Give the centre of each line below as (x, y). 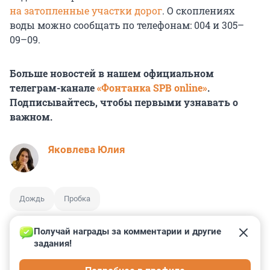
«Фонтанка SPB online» (152, 87)
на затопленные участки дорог (86, 10)
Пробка (77, 198)
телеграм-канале (53, 87)
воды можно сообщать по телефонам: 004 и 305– (127, 25)
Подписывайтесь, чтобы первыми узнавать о (124, 102)
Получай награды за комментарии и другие (129, 231)
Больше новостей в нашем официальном (112, 73)
